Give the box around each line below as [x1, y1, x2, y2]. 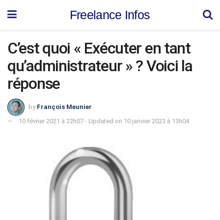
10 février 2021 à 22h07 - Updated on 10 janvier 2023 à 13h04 [19, 117, 189, 125]
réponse [7, 74, 60, 93]
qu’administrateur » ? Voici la [7, 56, 192, 75]
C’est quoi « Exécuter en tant [7, 39, 191, 57]
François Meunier [37, 103, 92, 110]
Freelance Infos [69, 7, 150, 22]
